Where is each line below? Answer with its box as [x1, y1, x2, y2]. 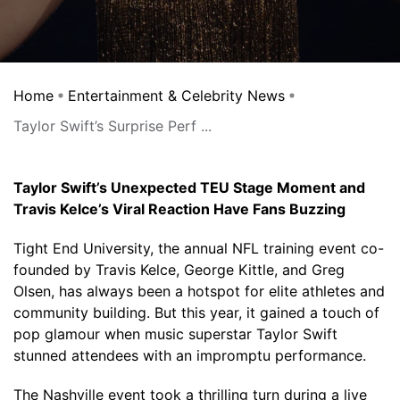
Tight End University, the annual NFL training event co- [13, 239, 384, 257]
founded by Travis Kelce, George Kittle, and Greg [13, 261, 345, 279]
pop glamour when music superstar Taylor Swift [13, 325, 337, 343]
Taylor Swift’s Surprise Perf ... [13, 117, 212, 135]
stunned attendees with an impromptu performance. [13, 346, 366, 364]
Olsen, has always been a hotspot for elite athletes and [13, 282, 385, 300]
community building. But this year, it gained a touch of [13, 304, 379, 321]
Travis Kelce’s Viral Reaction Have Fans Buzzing [13, 200, 346, 218]
